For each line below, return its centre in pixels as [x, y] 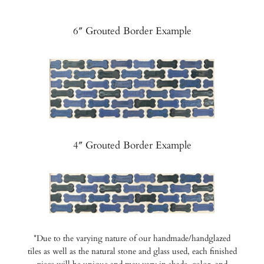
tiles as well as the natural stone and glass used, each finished [132, 251]
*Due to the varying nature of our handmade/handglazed [132, 238]
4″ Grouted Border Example [132, 146]
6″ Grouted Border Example [132, 31]
